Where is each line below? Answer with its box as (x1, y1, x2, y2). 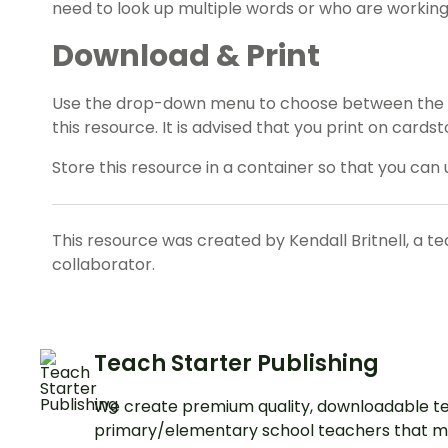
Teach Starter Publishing (94, 348, 379, 380)
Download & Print (52, 35, 320, 78)
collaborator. (52, 253, 155, 277)
